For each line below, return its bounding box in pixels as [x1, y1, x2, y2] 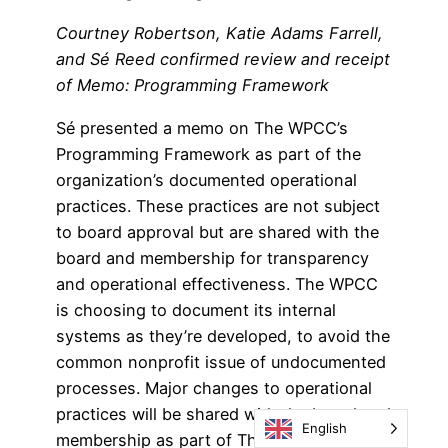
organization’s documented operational [56, 169, 357, 190]
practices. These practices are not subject [56, 195, 380, 216]
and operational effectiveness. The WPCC [56, 273, 378, 294]
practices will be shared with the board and [56, 403, 391, 424]
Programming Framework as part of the [56, 143, 361, 164]
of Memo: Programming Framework [56, 75, 329, 96]
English [302, 420, 347, 436]
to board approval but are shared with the [56, 221, 379, 242]
